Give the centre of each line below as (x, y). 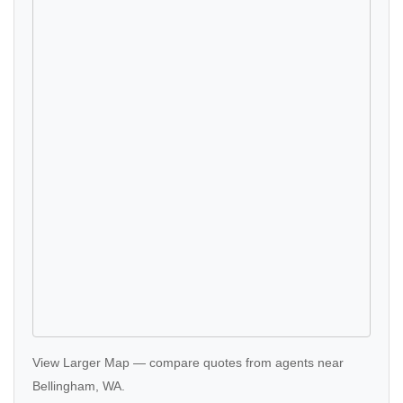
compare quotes (196, 363)
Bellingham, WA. (79, 386)
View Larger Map (81, 363)
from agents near (293, 363)
